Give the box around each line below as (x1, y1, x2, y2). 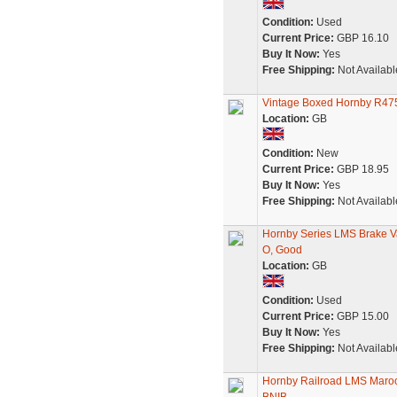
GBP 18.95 (333, 163, 389, 175)
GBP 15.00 (333, 310, 389, 323)
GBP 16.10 (333, 32, 389, 44)
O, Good (261, 244, 302, 256)
